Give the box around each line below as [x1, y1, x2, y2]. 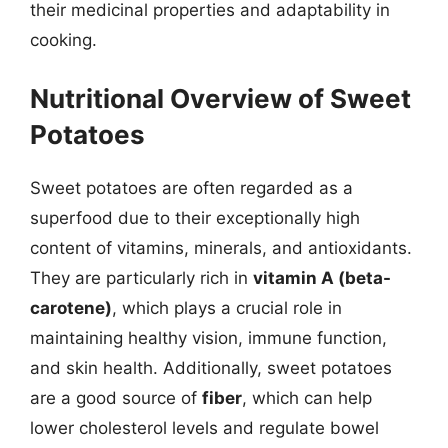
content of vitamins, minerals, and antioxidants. [30, 237, 412, 258]
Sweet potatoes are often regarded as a [30, 177, 353, 198]
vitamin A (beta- [253, 267, 391, 288]
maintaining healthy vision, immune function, [30, 327, 387, 348]
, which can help [242, 387, 372, 408]
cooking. [30, 30, 97, 50]
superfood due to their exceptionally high [30, 207, 360, 228]
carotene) [30, 297, 112, 318]
